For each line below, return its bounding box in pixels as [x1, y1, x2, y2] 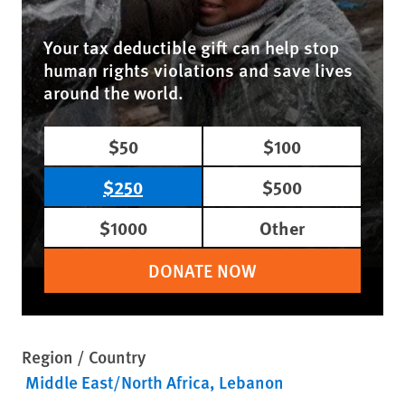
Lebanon [219, 369, 284, 394]
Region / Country [22, 344, 146, 369]
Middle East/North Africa [25, 369, 210, 394]
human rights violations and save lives [43, 56, 353, 82]
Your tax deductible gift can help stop [43, 33, 339, 60]
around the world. [43, 79, 184, 105]
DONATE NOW [148, 257, 257, 283]
